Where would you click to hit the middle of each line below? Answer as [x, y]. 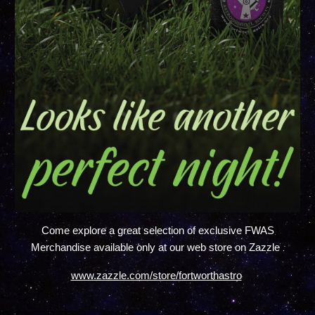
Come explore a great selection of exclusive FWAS [157, 230]
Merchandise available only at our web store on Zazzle [156, 247]
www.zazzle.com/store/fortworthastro [156, 275]
